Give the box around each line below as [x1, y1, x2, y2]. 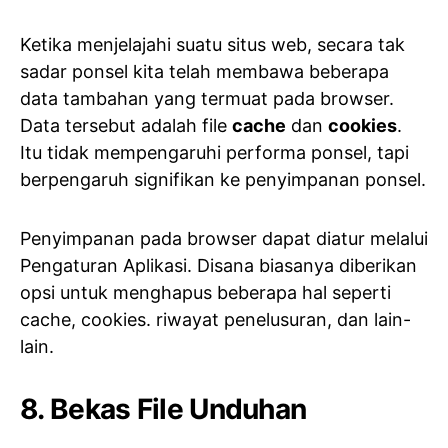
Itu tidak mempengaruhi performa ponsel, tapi [20, 142, 409, 163]
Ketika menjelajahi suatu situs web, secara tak [20, 34, 405, 55]
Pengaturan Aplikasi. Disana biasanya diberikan [20, 255, 417, 276]
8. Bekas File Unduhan [20, 392, 307, 426]
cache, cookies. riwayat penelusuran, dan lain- [20, 309, 411, 330]
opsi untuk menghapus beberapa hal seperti [20, 282, 391, 303]
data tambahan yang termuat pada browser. [20, 88, 394, 109]
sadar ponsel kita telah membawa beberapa [20, 61, 389, 82]
